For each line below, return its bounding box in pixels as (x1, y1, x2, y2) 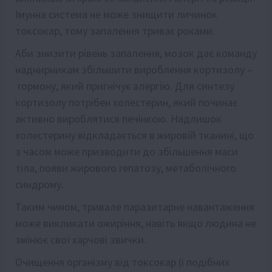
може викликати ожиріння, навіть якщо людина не (15, 216, 256, 230)
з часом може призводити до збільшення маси (15, 144, 238, 158)
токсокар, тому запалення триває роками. (15, 23, 215, 38)
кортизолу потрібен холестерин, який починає (15, 95, 237, 109)
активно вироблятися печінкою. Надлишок (15, 111, 222, 126)
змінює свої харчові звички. (15, 232, 146, 246)
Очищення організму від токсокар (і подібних (15, 254, 229, 269)
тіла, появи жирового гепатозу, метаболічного (15, 160, 236, 175)
